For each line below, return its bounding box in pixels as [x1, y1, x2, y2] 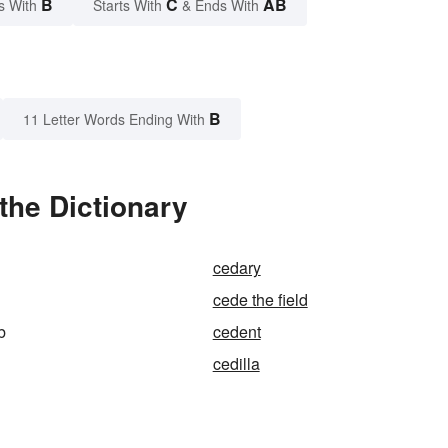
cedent [212, 320, 261, 344]
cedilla [212, 352, 260, 376]
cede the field [212, 288, 308, 312]
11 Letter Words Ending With [23, 109, 205, 130]
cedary [212, 256, 261, 280]
